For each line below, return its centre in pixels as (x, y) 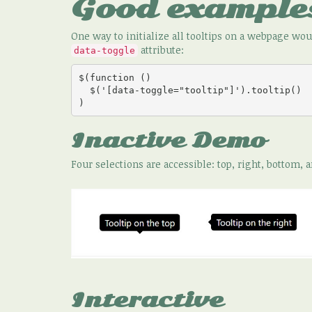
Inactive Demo (168, 140)
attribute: (161, 50)
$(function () (117, 77)
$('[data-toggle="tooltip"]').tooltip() (84, 90)
